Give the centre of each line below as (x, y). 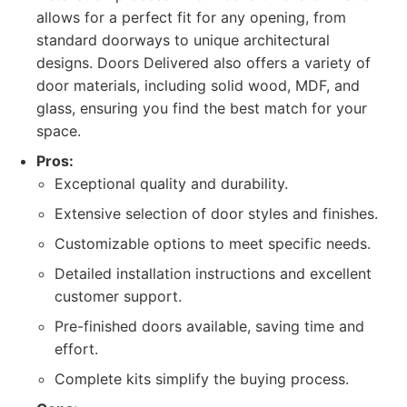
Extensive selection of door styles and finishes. (216, 213)
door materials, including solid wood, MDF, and (198, 85)
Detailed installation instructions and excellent (213, 273)
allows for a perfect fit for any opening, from (191, 17)
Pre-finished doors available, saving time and (209, 326)
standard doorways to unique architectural (183, 40)
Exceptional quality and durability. (171, 184)
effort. (76, 349)
